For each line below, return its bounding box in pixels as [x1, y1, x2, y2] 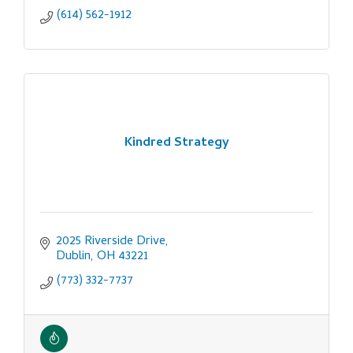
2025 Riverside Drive [56, 232, 165, 253]
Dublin [56, 247, 91, 268]
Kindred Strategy [124, 132, 229, 154]
